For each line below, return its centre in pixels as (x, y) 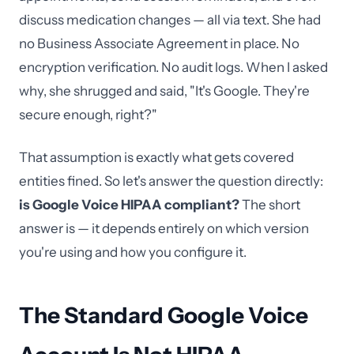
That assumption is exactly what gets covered (156, 157)
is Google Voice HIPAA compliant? (129, 205)
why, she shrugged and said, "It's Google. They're (164, 91)
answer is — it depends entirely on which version (164, 228)
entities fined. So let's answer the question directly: (171, 181)
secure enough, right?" (88, 115)
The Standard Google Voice (164, 315)
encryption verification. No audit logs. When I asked (173, 67)
